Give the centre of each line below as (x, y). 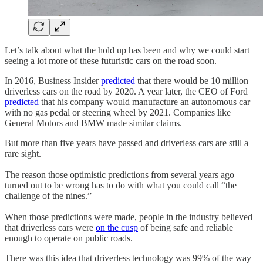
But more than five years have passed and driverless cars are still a (127, 143)
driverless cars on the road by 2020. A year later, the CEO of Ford (126, 91)
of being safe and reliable (186, 227)
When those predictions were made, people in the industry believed (129, 217)
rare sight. (23, 153)
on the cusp (117, 227)
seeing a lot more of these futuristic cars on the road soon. (111, 60)
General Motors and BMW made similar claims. (97, 123)
